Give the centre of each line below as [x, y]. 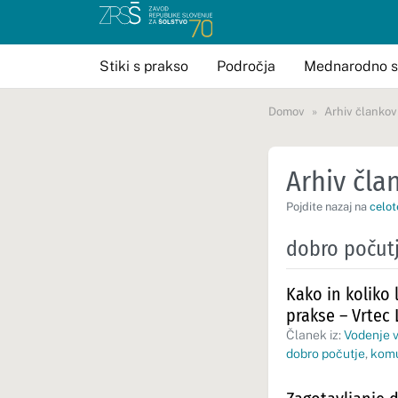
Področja [246, 66]
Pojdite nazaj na [328, 207]
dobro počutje [326, 354]
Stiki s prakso [144, 66]
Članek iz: [315, 335]
